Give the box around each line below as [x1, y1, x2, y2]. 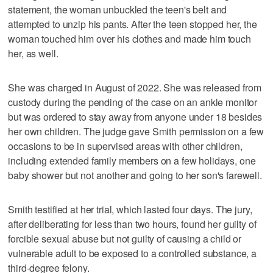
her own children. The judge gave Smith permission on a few [8, 124, 264, 138]
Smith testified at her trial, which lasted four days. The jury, [8, 202, 252, 216]
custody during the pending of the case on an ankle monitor [8, 94, 258, 109]
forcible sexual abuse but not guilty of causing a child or [8, 231, 242, 246]
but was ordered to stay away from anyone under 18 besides [8, 109, 263, 124]
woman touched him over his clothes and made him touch [8, 31, 251, 46]
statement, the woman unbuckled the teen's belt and [8, 2, 227, 16]
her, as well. [8, 46, 58, 60]
